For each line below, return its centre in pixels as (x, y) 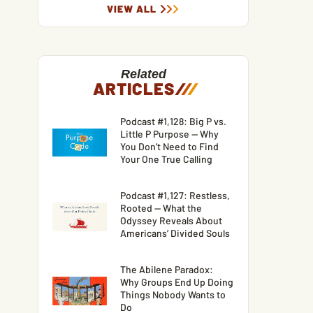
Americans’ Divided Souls (175, 233)
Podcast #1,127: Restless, (175, 195)
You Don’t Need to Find (170, 146)
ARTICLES (134, 88)
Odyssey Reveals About (172, 220)
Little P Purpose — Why (170, 133)
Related (143, 74)
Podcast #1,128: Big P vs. (174, 121)
